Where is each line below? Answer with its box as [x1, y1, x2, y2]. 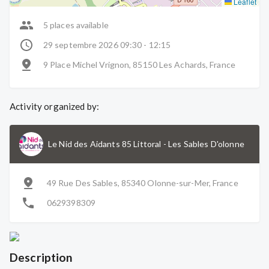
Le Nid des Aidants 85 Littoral [48, 139, 162, 149]
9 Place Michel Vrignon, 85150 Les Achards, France [43, 59, 235, 70]
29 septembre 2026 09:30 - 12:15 [43, 40, 171, 50]
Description [10, 250, 73, 264]
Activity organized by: [10, 101, 100, 112]
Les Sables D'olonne [168, 139, 244, 149]
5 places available [43, 20, 109, 30]
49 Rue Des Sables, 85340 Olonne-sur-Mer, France [47, 178, 238, 188]
